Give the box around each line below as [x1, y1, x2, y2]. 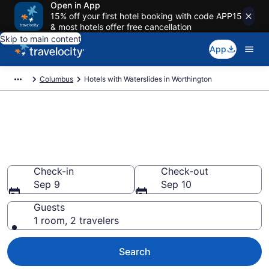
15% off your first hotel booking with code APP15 [50, 11, 242, 21]
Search [118, 246, 151, 258]
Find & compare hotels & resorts [7, 107, 261, 127]
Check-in [34, 165, 74, 177]
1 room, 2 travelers [34, 214, 119, 226]
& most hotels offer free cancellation [50, 22, 192, 32]
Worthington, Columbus [7, 145, 198, 166]
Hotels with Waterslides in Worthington [84, 74, 212, 83]
